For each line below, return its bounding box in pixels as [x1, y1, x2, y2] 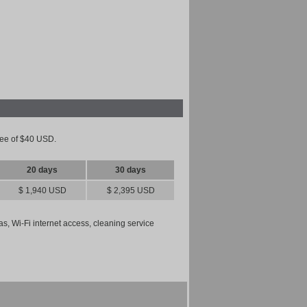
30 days [115, 165, 146, 175]
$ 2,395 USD [106, 186, 155, 195]
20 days [27, 165, 58, 175]
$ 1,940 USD [18, 186, 66, 195]
